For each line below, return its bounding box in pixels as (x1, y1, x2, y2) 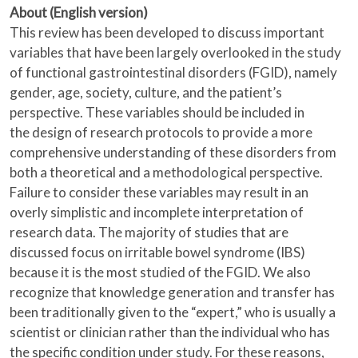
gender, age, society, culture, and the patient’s (10, 84, 282, 101)
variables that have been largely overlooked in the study (10, 44, 341, 62)
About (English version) (10, 4, 148, 22)
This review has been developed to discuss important (10, 24, 324, 42)
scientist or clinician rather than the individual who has (10, 324, 330, 341)
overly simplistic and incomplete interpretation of (10, 204, 304, 221)
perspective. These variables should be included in (10, 104, 304, 121)
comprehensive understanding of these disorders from (10, 144, 336, 161)
